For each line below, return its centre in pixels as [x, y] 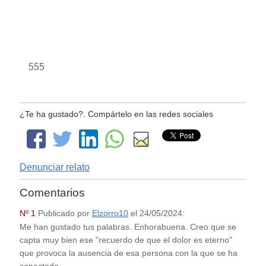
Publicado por [64, 213]
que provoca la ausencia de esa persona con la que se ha [128, 253]
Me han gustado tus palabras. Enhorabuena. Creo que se [128, 227]
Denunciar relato [54, 167]
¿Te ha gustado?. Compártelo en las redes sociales [116, 114]
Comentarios [52, 193]
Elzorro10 [110, 213]
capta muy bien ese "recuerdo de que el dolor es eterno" [126, 240]
